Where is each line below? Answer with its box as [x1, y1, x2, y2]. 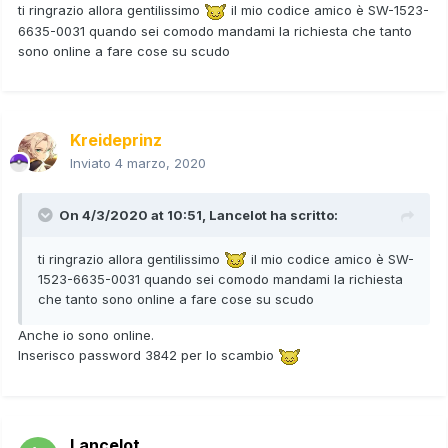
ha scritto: [267, 206, 338, 223]
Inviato [70, 154, 115, 171]
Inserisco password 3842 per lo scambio [18, 347, 278, 364]
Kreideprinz [70, 129, 162, 150]
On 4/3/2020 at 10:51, [59, 206, 209, 223]
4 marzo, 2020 [115, 154, 206, 171]
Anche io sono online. [18, 327, 158, 344]
